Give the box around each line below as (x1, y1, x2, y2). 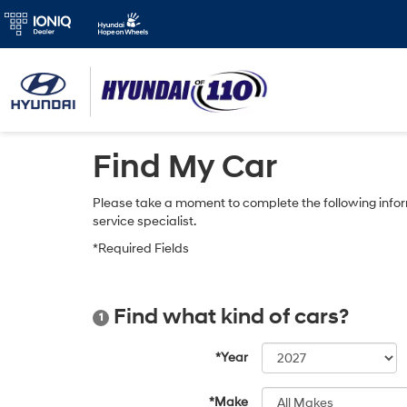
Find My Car (93, 147, 277, 187)
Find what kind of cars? (109, 303, 349, 331)
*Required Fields (93, 241, 189, 256)
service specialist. (93, 213, 196, 229)
